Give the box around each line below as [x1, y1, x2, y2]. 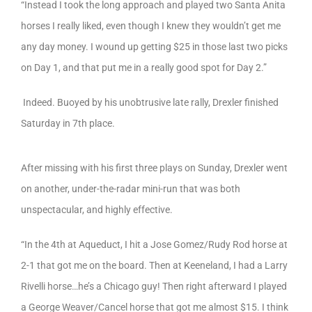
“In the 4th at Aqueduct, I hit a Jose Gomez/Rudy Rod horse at [21, 238, 288, 250]
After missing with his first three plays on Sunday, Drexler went [21, 162, 288, 173]
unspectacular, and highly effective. [21, 203, 173, 215]
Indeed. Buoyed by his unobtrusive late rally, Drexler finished [21, 97, 279, 109]
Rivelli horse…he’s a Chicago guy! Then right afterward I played [21, 280, 287, 292]
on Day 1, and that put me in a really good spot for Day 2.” [21, 62, 267, 74]
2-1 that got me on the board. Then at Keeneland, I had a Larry [21, 259, 288, 271]
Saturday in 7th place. [21, 118, 115, 130]
